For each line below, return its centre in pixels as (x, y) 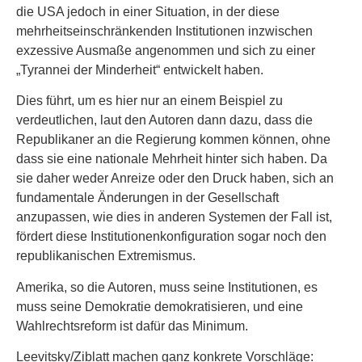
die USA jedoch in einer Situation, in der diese (148, 12)
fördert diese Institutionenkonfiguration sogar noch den (171, 237)
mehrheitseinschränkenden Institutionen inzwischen (164, 32)
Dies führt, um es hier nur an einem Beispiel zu (149, 101)
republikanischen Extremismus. (106, 256)
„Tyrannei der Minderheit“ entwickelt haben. (140, 70)
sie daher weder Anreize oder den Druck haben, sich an (175, 179)
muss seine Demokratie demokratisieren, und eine (160, 306)
